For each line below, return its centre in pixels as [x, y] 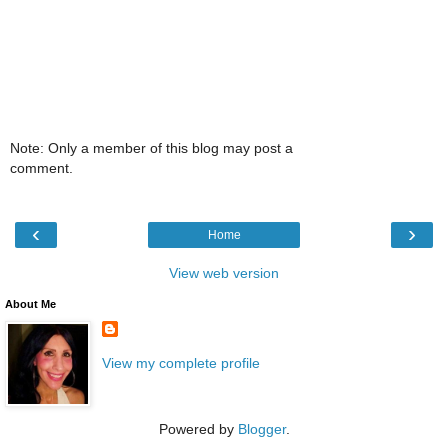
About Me [30, 304]
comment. [41, 167]
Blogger [261, 429]
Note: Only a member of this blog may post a [151, 147]
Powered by [198, 429]
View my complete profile [180, 363]
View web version [224, 273]
